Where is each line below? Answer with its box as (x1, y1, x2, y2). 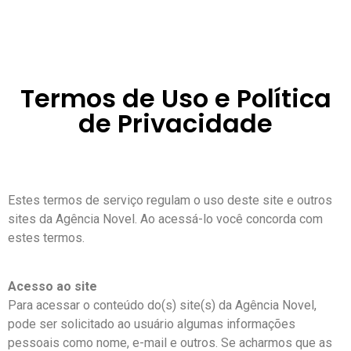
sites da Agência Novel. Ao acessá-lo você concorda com (8, 212, 323, 226)
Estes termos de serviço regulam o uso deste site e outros (8, 193, 332, 208)
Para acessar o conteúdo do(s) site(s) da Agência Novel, (8, 298, 317, 313)
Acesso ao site (8, 279, 97, 295)
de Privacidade (78, 106, 273, 141)
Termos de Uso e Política (20, 81, 331, 116)
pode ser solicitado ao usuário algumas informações (8, 317, 295, 332)
